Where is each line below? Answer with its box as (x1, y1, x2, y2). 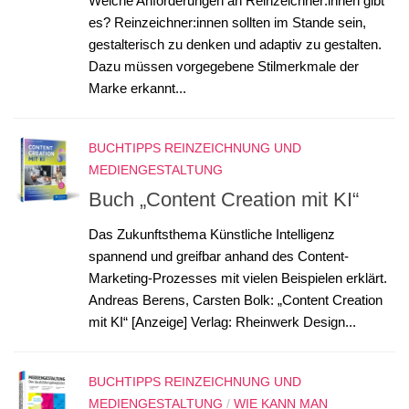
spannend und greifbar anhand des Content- (89, 247, 349, 264)
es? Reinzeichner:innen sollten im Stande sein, (89, 14, 366, 30)
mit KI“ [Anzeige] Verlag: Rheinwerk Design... (89, 313, 356, 330)
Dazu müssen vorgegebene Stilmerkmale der (89, 58, 359, 74)
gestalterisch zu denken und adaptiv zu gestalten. (89, 36, 382, 52)
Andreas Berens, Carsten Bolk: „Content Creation (89, 291, 383, 308)
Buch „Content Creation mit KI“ (89, 187, 359, 211)
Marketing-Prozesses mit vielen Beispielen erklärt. (89, 269, 387, 286)
